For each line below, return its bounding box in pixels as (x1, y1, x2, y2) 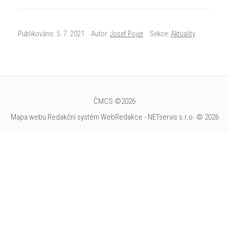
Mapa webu (10, 112, 46, 122)
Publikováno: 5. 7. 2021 (18, 29, 84, 38)
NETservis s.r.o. (147, 112, 195, 122)
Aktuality (171, 29, 195, 38)
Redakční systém (47, 112, 99, 122)
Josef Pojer (110, 29, 143, 38)
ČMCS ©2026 (94, 97, 135, 106)
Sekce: (150, 29, 171, 38)
